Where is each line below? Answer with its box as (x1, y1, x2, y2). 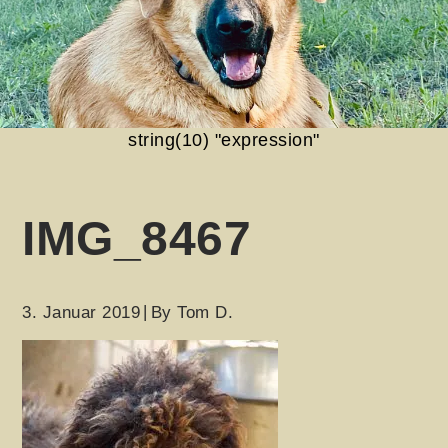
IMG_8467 (22, 212, 252, 266)
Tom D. (177, 303, 234, 323)
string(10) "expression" (128, 130, 320, 151)
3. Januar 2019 (22, 303, 141, 323)
